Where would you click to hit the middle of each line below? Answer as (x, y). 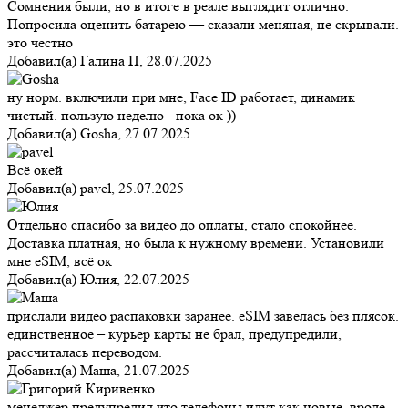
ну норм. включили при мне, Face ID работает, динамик (181, 97)
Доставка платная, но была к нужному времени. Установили (196, 243)
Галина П (110, 61)
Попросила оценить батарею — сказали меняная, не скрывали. (203, 25)
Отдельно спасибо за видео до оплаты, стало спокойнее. (182, 225)
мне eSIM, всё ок (60, 261)
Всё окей (35, 170)
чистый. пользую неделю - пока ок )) (122, 116)
